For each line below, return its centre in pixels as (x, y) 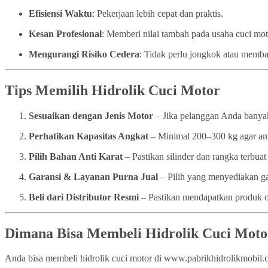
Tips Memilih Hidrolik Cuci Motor (112, 90)
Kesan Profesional (65, 33)
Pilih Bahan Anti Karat (76, 156)
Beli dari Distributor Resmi (84, 197)
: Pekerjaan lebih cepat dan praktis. (158, 13)
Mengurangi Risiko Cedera (84, 54)
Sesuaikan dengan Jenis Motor (91, 115)
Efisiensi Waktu (60, 13)
